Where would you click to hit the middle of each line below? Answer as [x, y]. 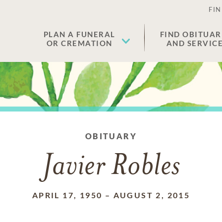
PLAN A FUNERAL [79, 34]
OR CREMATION [79, 43]
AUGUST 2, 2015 [152, 195]
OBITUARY [111, 136]
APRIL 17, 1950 [67, 195]
